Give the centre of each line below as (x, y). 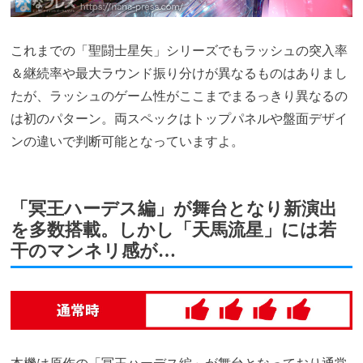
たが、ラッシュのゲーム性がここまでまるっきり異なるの (179, 96)
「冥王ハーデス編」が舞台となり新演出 (174, 208)
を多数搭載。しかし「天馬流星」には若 (174, 229)
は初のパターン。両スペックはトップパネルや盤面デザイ (179, 118)
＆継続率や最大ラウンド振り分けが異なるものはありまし (179, 73)
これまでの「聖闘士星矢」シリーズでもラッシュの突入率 (179, 50)
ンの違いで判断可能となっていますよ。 (128, 141)
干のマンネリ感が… (94, 250)
